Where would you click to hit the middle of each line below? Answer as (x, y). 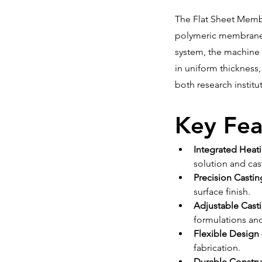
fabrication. (217, 248)
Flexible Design (226, 234)
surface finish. (222, 192)
